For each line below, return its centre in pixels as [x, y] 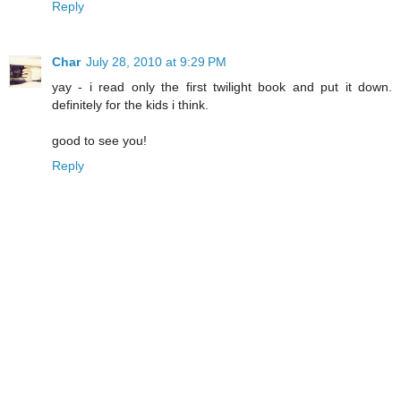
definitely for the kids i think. [130, 105]
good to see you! [99, 141]
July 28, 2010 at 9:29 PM [156, 62]
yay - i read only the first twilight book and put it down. [222, 87]
